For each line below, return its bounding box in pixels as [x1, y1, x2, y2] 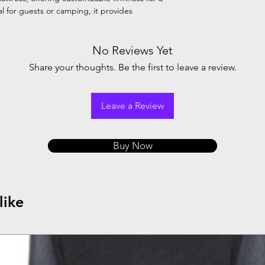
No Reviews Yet [92, 43, 173, 57]
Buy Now [112, 140, 153, 151]
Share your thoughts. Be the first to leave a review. [28, 62, 237, 73]
